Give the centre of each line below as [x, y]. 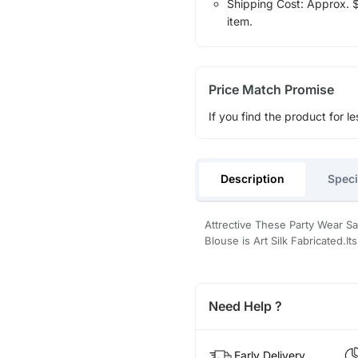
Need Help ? [245, 306]
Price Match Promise [271, 90]
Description [252, 179]
